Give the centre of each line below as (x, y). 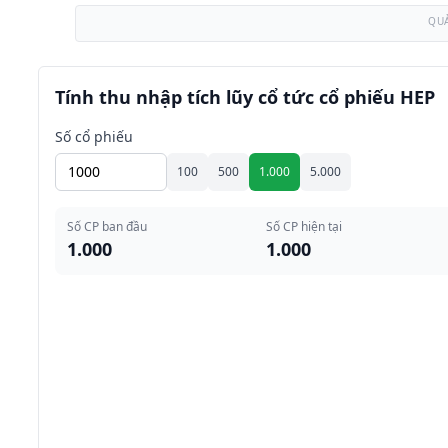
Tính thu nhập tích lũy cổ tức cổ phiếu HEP (245, 97)
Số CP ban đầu (107, 226)
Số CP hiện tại (304, 226)
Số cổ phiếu (94, 136)
